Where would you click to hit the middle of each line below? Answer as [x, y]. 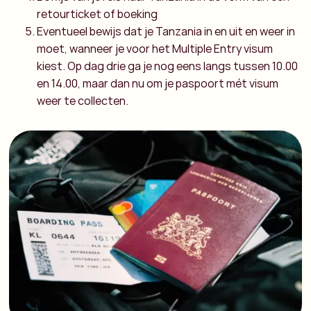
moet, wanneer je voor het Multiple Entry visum [155, 49]
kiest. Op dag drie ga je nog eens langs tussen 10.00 [168, 66]
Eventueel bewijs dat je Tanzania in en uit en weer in [166, 32]
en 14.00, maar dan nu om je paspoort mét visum [158, 84]
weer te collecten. [83, 101]
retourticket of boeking [98, 14]
